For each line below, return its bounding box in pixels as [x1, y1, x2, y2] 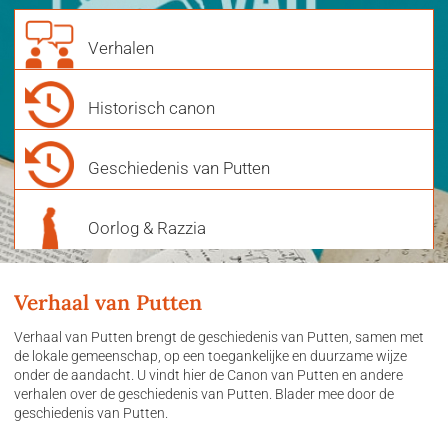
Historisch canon [88, 97, 215, 118]
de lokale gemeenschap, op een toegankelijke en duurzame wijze [14, 347, 407, 364]
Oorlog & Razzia [88, 217, 206, 238]
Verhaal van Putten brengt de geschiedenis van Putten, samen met [14, 328, 424, 345]
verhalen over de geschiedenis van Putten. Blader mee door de [14, 385, 394, 402]
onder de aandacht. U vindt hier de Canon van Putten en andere [14, 366, 403, 383]
